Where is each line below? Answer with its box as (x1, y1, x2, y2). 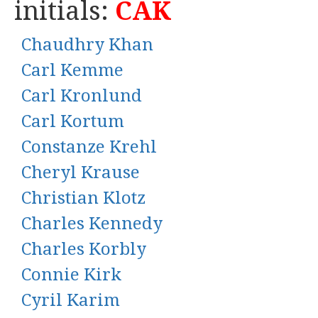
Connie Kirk (21, 265, 121, 285)
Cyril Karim (21, 290, 120, 310)
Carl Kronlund (21, 86, 142, 106)
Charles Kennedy (21, 214, 163, 234)
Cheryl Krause (21, 163, 140, 182)
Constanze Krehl (21, 137, 157, 157)
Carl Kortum (21, 111, 124, 131)
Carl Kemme (21, 60, 124, 80)
